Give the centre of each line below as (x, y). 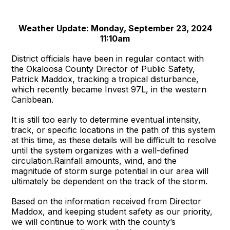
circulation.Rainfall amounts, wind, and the (94, 160)
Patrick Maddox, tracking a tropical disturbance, (105, 79)
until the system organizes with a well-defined (100, 150)
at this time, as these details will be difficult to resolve (114, 140)
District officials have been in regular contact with (108, 58)
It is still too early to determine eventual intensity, (106, 119)
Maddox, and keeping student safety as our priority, (112, 211)
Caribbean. (33, 99)
